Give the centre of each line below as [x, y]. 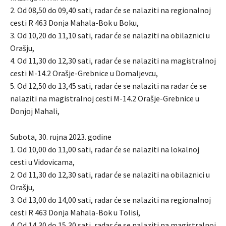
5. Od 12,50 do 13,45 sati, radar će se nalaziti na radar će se [108, 86]
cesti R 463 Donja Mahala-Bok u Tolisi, [75, 213]
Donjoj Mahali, [35, 111]
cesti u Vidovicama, [42, 162]
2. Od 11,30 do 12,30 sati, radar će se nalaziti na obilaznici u [110, 175]
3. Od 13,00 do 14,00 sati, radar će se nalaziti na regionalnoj [110, 200]
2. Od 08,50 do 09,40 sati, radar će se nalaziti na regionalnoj [110, 10]
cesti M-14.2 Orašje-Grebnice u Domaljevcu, [84, 73]
